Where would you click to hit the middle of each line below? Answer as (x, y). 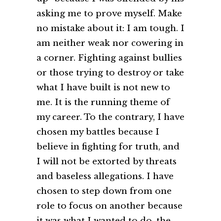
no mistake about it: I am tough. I (110, 29)
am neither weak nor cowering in (110, 43)
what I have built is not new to (103, 88)
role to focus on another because (110, 206)
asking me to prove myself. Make (109, 14)
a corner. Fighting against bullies (109, 58)
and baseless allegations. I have (105, 177)
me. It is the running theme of (103, 103)
